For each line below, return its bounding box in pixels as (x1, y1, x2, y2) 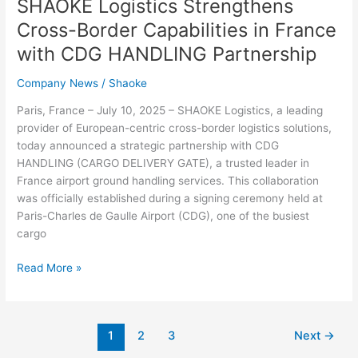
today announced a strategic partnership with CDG (17, 139, 280, 153)
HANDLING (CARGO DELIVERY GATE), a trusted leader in (17, 157, 310, 170)
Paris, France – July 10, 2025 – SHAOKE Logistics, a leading (17, 104, 324, 117)
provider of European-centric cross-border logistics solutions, (17, 121, 332, 135)
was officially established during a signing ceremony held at (17, 192, 324, 205)
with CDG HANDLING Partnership (17, 42, 317, 66)
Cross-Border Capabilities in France (17, 18, 337, 42)
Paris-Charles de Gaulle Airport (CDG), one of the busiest (17, 209, 310, 223)
